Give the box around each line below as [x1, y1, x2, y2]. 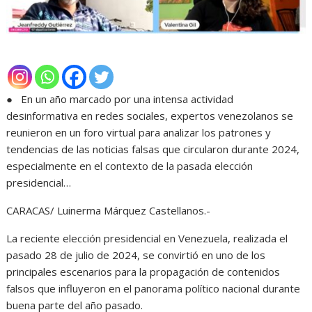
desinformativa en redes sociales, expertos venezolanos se [6, 108, 294, 123]
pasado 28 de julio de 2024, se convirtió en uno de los [6, 247, 266, 262]
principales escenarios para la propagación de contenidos [6, 264, 281, 279]
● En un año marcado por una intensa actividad [6, 91, 234, 106]
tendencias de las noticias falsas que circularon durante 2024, [6, 141, 300, 156]
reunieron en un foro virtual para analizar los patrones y [6, 125, 272, 139]
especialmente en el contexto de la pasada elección [6, 158, 253, 173]
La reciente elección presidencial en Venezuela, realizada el [6, 231, 288, 245]
